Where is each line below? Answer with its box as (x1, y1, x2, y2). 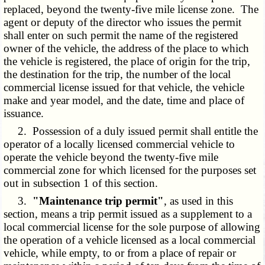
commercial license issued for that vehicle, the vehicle (4, 81, 245, 94)
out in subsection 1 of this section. (4, 177, 159, 190)
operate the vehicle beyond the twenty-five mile (4, 151, 219, 164)
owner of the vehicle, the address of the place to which (4, 42, 250, 55)
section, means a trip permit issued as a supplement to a (4, 208, 253, 221)
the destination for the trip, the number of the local (4, 68, 231, 81)
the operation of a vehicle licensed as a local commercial (4, 234, 256, 247)
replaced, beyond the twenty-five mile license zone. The (4, 3, 259, 16)
